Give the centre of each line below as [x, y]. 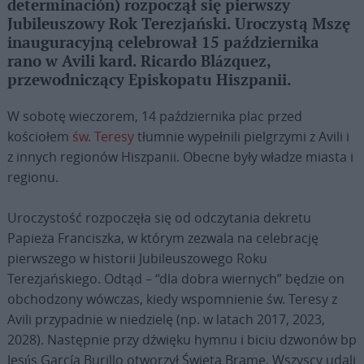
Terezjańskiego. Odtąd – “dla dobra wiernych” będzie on [175, 279]
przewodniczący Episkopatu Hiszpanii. [149, 81]
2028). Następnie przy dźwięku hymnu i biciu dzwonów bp [182, 340]
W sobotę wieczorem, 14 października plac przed [154, 117]
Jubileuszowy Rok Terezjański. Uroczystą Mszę [178, 25]
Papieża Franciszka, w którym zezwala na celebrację [162, 238]
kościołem [39, 137]
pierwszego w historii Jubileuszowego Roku [137, 259]
